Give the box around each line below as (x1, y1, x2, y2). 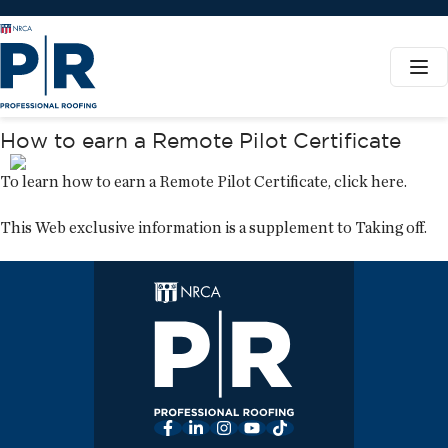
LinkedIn (194, 418, 255, 435)
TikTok (278, 418, 326, 435)
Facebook (166, 418, 235, 435)
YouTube (250, 418, 314, 435)
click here (334, 172, 404, 191)
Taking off (355, 217, 424, 237)
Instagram (222, 418, 293, 435)
